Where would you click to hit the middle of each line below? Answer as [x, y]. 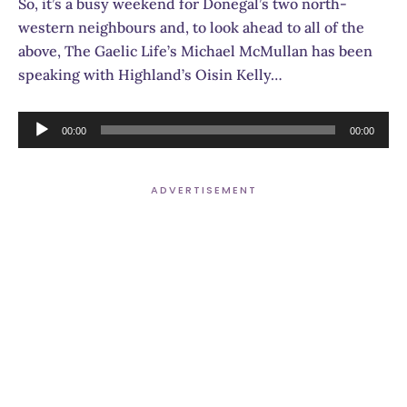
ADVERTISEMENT [203, 189]
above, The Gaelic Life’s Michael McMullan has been [195, 50]
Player [39, 146]
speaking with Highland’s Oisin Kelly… [150, 74]
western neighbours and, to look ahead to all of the [191, 27]
